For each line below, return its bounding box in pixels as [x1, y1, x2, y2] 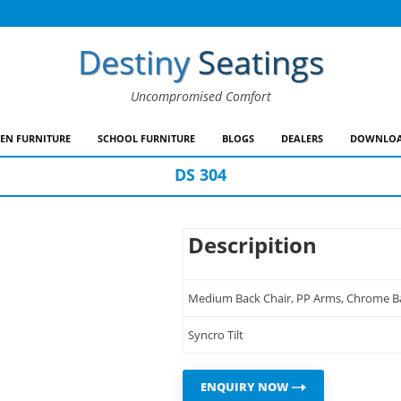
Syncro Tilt [188, 327, 244, 343]
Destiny [77, 40, 190, 84]
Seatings [197, 40, 324, 84]
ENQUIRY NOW [200, 379, 293, 395]
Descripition [188, 230, 318, 260]
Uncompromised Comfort [130, 88, 271, 105]
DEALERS [281, 132, 323, 145]
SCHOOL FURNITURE [98, 132, 195, 145]
